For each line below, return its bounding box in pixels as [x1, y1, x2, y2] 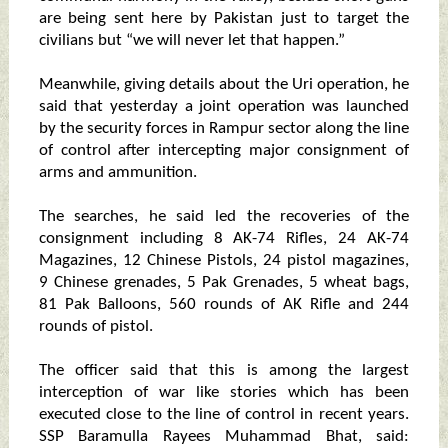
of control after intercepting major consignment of [38, 142, 410, 160]
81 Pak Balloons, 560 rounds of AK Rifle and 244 [38, 296, 410, 314]
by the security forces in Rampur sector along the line [38, 120, 410, 138]
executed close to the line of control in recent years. [38, 406, 410, 424]
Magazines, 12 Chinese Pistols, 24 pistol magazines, [38, 252, 410, 270]
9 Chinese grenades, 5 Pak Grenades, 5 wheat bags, [38, 274, 410, 292]
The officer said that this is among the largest [38, 362, 410, 380]
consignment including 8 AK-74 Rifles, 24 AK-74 [38, 230, 410, 248]
